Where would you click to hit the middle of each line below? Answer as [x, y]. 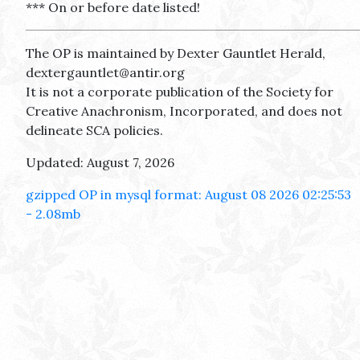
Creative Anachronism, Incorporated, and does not [184, 111]
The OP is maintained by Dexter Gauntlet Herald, [176, 53]
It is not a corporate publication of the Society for [180, 92]
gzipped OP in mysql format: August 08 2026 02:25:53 [188, 195]
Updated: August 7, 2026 [100, 163]
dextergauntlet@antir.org [105, 73]
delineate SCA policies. [94, 131]
